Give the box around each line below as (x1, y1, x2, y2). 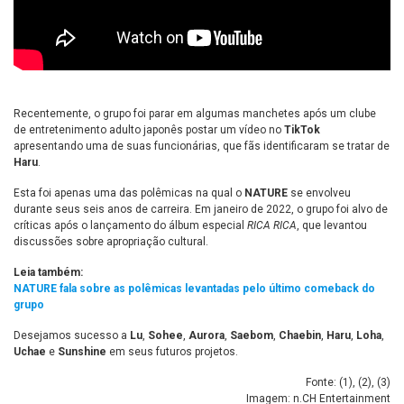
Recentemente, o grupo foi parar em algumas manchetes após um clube (14, 107, 376, 121)
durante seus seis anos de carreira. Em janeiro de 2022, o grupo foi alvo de (14, 203, 388, 216)
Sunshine (58, 345, 106, 359)
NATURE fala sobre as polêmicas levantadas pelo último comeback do (14, 282, 375, 296)
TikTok (284, 124, 320, 137)
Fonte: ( (306, 376, 343, 390)
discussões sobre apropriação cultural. (14, 235, 208, 249)
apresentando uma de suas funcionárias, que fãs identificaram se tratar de (14, 140, 390, 153)
